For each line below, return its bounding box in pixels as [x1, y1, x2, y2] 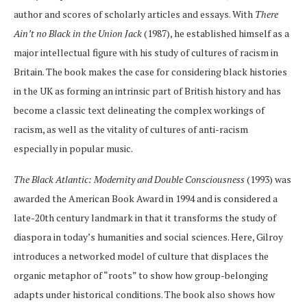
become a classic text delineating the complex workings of [14, 103, 265, 117]
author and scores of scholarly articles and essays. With [14, 8, 255, 21]
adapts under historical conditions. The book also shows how [14, 288, 275, 302]
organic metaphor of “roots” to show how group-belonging [14, 269, 268, 282]
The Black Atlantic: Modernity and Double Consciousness [14, 173, 245, 186]
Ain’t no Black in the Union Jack [14, 27, 142, 40]
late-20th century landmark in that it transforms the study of [14, 211, 276, 225]
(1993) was [245, 173, 291, 186]
